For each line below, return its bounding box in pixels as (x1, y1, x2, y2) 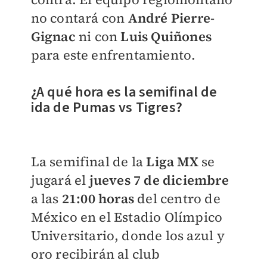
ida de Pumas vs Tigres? (30, 97, 183, 118)
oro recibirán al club (30, 244, 160, 263)
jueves (89, 170, 131, 189)
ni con (75, 27, 121, 45)
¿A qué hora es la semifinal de (30, 81, 218, 103)
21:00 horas (61, 189, 138, 207)
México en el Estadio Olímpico (30, 207, 223, 226)
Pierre (170, 8, 210, 27)
